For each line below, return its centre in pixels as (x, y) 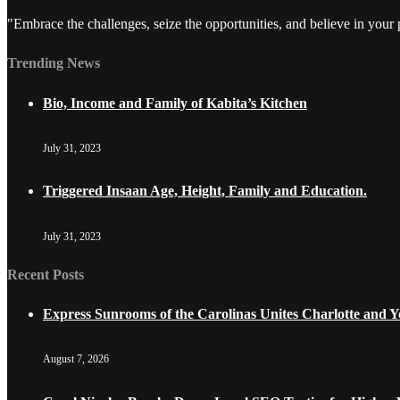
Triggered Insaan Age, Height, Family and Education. (205, 191)
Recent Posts (46, 274)
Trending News (54, 63)
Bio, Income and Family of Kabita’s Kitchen (175, 103)
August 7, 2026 (76, 359)
